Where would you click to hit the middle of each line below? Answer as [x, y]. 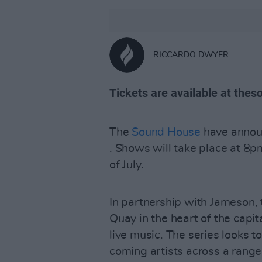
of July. [127, 165]
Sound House [166, 132]
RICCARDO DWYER [191, 55]
